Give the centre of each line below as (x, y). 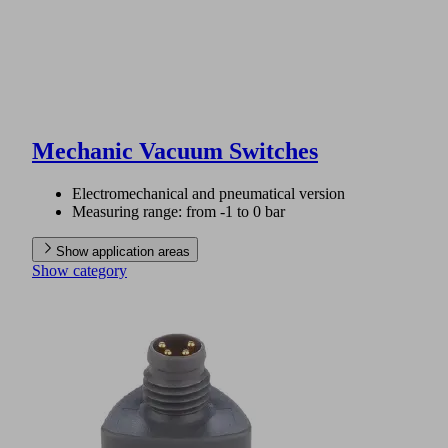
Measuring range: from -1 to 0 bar (178, 211)
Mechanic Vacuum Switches (175, 150)
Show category (79, 270)
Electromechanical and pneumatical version (208, 193)
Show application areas (123, 251)
